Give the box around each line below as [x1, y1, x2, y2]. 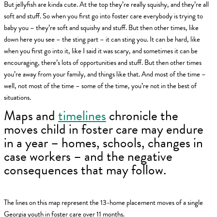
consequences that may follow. [4, 160, 166, 180]
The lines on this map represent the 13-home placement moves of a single [4, 197, 203, 208]
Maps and [4, 106, 58, 126]
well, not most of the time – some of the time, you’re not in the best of [4, 80, 197, 91]
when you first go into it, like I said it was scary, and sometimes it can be [4, 45, 198, 56]
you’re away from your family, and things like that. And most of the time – [4, 68, 206, 79]
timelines [58, 106, 106, 126]
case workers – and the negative [4, 146, 172, 167]
